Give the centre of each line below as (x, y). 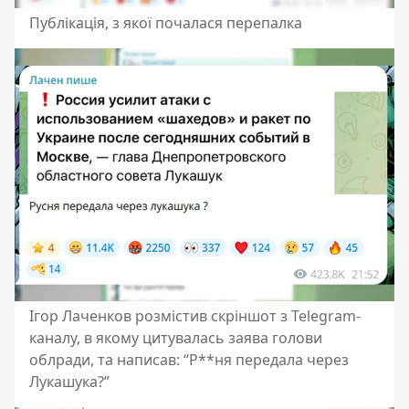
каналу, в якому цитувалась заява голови (176, 337)
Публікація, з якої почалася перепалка (166, 22)
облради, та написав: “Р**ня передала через (189, 359)
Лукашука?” (69, 381)
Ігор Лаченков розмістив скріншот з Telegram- (195, 315)
